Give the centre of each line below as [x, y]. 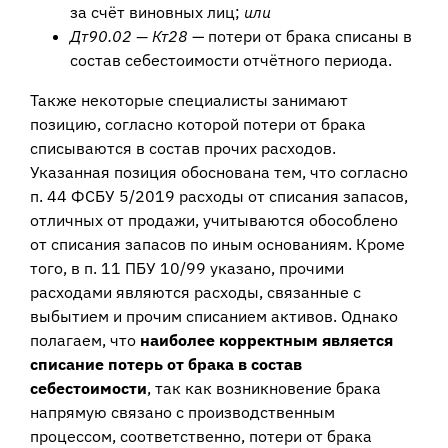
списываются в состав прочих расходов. [182, 147]
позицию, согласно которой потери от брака [197, 123]
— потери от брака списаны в [299, 35]
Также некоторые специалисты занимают [188, 99]
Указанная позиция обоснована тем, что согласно [218, 171]
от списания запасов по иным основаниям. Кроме [217, 243]
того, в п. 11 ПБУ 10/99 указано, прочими [186, 267]
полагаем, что [84, 339]
